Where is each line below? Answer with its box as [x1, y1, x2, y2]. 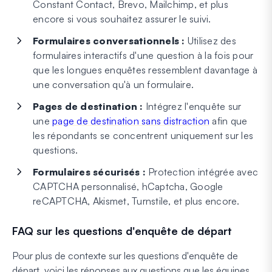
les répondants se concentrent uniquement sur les [33, 129, 253, 141]
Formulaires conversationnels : [33, 34, 185, 47]
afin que [209, 114, 248, 127]
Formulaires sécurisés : [33, 165, 146, 178]
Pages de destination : [33, 100, 143, 112]
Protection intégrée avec [145, 165, 258, 178]
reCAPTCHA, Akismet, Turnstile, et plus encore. [33, 194, 240, 207]
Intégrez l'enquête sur [143, 100, 242, 112]
